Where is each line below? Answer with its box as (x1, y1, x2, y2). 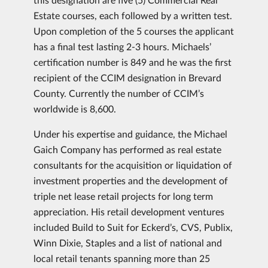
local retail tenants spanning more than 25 (33, 252, 210, 264)
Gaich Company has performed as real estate (33, 144, 221, 155)
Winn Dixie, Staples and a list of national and (33, 237, 222, 248)
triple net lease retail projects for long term (33, 190, 213, 202)
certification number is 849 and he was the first (33, 56, 232, 68)
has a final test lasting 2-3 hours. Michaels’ (33, 41, 211, 52)
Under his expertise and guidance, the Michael (33, 128, 227, 139)
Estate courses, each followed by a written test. (33, 10, 232, 21)
